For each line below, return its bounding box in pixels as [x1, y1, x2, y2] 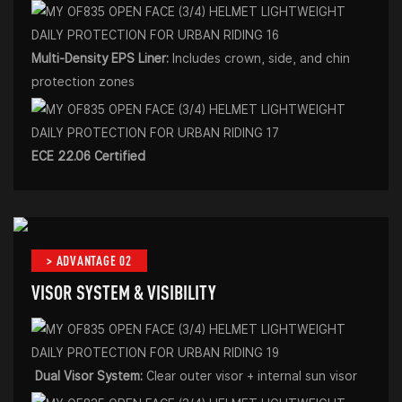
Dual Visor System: [35, 368, 143, 383]
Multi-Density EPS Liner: [31, 50, 172, 66]
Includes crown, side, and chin [172, 50, 350, 66]
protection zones [31, 74, 138, 89]
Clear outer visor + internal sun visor [143, 368, 361, 383]
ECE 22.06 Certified [31, 148, 145, 163]
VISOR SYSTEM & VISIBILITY [31, 280, 216, 303]
